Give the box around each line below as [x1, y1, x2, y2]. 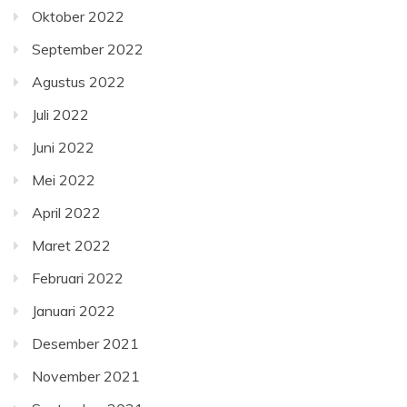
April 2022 [32, 203, 101, 222]
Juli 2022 [32, 105, 89, 124]
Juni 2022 [32, 138, 94, 156]
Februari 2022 [32, 269, 124, 287]
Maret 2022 [32, 236, 111, 254]
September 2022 [32, 40, 144, 58]
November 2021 [32, 367, 140, 385]
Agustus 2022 [32, 73, 125, 91]
